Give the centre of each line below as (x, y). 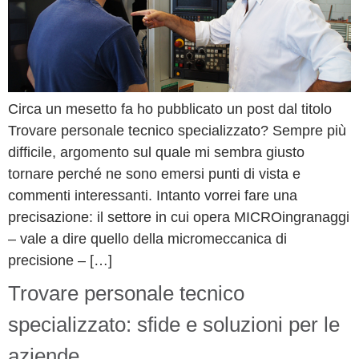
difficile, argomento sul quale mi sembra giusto (156, 152)
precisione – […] (60, 260)
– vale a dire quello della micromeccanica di (147, 239)
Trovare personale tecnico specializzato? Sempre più (177, 131)
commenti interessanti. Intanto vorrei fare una (153, 196)
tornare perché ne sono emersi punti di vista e (154, 174)
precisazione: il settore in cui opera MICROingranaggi (179, 217)
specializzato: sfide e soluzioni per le (174, 325)
